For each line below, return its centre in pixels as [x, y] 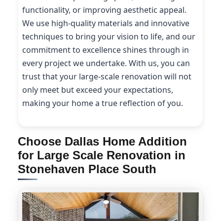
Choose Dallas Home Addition [102, 142]
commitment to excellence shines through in [106, 50]
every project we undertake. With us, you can [106, 63]
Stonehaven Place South [87, 169]
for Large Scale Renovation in [102, 155]
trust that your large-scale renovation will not [107, 76]
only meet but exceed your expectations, [98, 90]
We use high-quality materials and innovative [106, 23]
